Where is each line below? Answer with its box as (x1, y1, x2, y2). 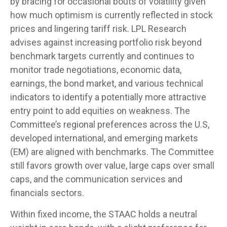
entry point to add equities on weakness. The (10, 105, 190, 116)
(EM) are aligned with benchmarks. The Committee (10, 146, 214, 157)
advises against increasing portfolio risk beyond (10, 36, 202, 48)
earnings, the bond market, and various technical (10, 78, 203, 89)
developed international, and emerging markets (10, 132, 198, 143)
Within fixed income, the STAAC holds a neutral (10, 208, 197, 219)
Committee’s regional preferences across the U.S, (10, 119, 209, 130)
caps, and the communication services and (10, 173, 182, 184)
